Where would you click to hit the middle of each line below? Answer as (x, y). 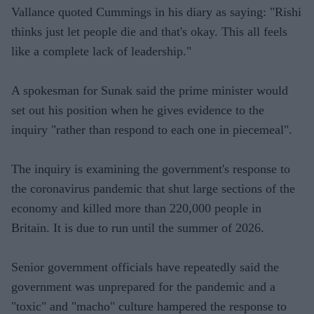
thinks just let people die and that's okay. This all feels (149, 31)
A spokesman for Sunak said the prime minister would (150, 90)
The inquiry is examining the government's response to (151, 169)
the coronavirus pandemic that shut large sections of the (153, 188)
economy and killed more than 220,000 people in (136, 208)
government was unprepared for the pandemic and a (143, 286)
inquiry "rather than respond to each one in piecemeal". (152, 129)
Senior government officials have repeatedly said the (145, 267)
